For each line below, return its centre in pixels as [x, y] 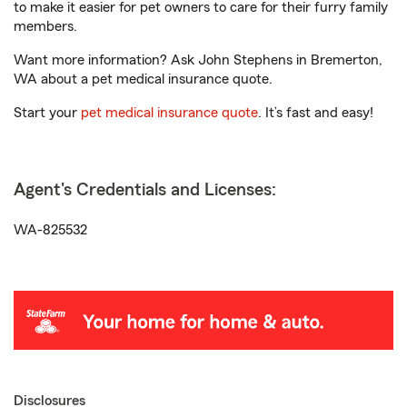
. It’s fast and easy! [316, 113]
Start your [47, 113]
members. [45, 26]
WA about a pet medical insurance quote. [143, 79]
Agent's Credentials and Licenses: [145, 190]
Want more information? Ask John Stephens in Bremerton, [198, 60]
